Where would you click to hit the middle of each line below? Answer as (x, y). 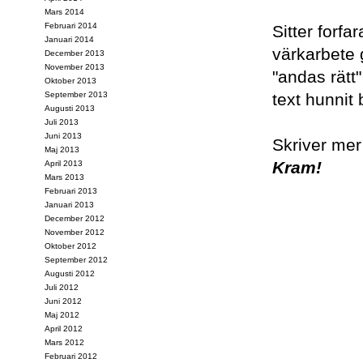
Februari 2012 (71, 356)
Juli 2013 (62, 122)
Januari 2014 (69, 39)
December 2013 (75, 53)
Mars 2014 (64, 12)
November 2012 (75, 232)
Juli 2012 (62, 287)
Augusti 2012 (70, 273)
